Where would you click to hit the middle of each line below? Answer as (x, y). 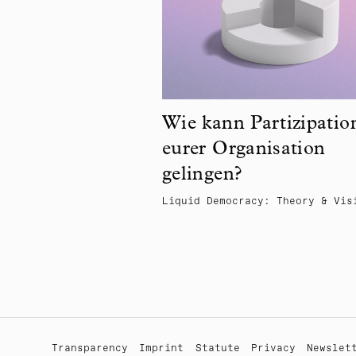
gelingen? (202, 176)
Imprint (162, 349)
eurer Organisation (244, 151)
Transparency (89, 349)
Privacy (273, 349)
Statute (217, 349)
